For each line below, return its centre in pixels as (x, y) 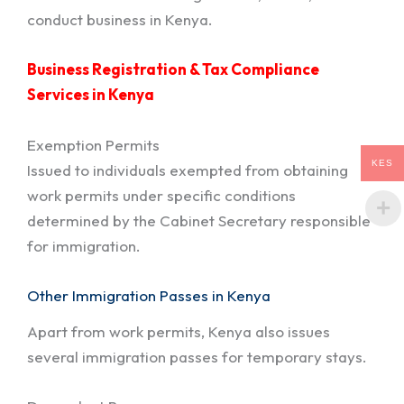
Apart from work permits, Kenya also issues (179, 331)
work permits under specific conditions (161, 195)
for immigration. (84, 245)
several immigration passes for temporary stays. (197, 356)
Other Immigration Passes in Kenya (149, 295)
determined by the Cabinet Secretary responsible (199, 220)
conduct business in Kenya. (120, 20)
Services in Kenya (91, 95)
